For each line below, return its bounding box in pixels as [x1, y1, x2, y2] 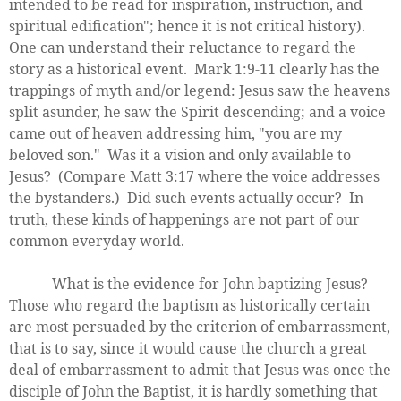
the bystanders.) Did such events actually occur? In [9, 187, 363, 208]
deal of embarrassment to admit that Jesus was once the [9, 359, 391, 380]
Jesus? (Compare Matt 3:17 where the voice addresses [9, 166, 380, 186]
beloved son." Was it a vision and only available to [9, 144, 351, 165]
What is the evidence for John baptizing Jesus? [9, 273, 371, 294]
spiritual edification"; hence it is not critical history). [9, 15, 369, 36]
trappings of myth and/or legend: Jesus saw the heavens [9, 80, 390, 100]
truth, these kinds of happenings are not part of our [9, 209, 360, 229]
